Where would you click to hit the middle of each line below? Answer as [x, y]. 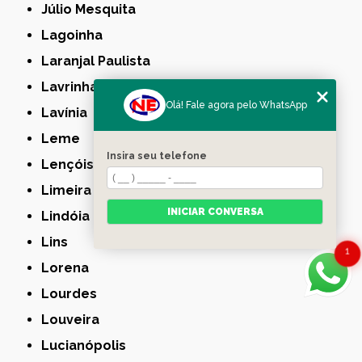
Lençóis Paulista [100, 165]
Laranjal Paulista [100, 61]
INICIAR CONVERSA [215, 212]
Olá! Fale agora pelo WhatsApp [236, 105]
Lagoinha [76, 36]
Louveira [75, 320]
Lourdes [74, 294]
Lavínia [69, 113]
